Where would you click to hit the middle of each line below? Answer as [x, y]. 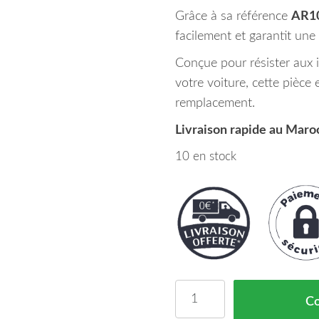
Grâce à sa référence [233, 16]
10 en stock [205, 157]
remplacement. [215, 103]
